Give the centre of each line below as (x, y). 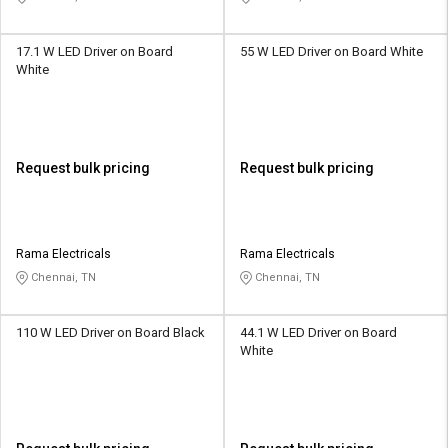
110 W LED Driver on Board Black (110, 332)
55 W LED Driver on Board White (331, 51)
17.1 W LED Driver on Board (94, 51)
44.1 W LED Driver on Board (318, 332)
